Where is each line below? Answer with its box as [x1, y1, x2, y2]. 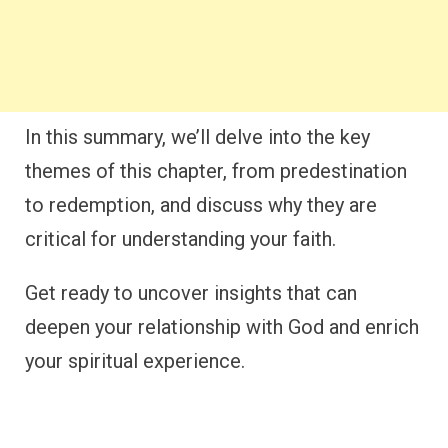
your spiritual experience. [25, 349, 245, 373]
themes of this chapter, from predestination [25, 159, 407, 183]
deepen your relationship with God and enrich [25, 315, 419, 339]
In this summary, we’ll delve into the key [25, 125, 370, 149]
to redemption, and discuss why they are [25, 193, 377, 217]
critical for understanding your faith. [25, 227, 336, 251]
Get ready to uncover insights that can [25, 281, 357, 305]
